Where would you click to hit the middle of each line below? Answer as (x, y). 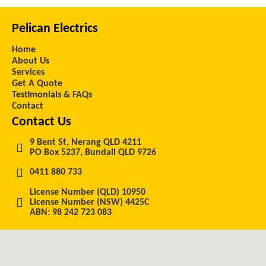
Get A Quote (37, 83)
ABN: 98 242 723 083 (71, 212)
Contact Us (42, 122)
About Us (31, 61)
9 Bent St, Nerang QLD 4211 (85, 142)
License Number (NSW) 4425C (89, 202)
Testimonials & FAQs (52, 95)
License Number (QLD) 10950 (88, 192)
